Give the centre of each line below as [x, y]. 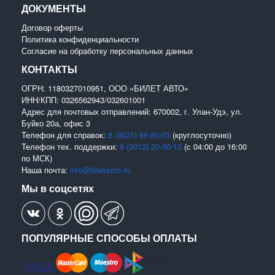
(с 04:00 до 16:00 [214, 146]
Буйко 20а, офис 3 [56, 123]
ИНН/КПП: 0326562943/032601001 [83, 99]
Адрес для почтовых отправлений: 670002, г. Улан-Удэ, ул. [132, 111]
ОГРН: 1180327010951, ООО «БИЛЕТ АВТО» [105, 88]
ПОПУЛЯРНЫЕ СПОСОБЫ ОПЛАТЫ [109, 238]
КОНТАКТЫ [49, 69]
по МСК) [37, 158]
